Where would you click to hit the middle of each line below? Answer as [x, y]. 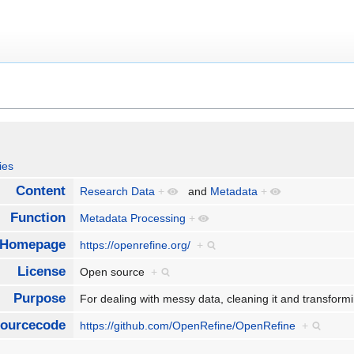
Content [40, 191]
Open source [116, 272]
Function [38, 218]
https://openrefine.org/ [136, 245]
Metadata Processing [133, 218]
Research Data [118, 192]
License [41, 272]
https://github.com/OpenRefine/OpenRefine [188, 326]
